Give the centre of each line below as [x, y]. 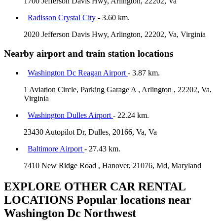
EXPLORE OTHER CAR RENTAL [95, 186]
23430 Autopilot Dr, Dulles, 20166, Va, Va [90, 132]
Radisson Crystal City [63, 18]
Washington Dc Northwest [70, 213]
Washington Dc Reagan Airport [78, 73]
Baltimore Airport [56, 148]
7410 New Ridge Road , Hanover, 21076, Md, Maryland [112, 165]
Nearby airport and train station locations [89, 54]
